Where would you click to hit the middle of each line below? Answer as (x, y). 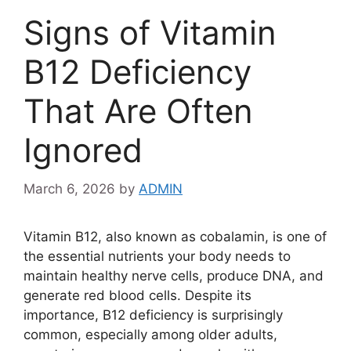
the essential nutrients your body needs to (157, 256)
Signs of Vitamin (150, 33)
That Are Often (138, 111)
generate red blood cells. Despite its (138, 295)
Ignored (83, 150)
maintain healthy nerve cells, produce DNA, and (174, 275)
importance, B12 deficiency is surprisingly (153, 315)
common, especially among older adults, (150, 334)
